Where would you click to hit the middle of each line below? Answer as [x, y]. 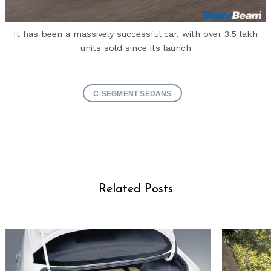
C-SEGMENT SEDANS [132, 94]
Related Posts [135, 190]
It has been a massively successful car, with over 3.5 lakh [135, 34]
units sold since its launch [135, 48]
